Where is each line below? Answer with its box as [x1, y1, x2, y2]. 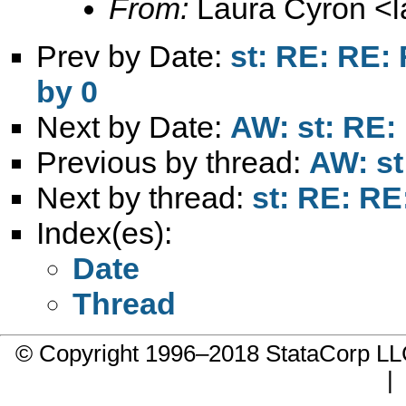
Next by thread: [36, 179, 252, 215]
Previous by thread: [36, 144, 309, 179]
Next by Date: [36, 109, 230, 144]
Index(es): [36, 215, 172, 250]
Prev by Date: [36, 38, 230, 73]
